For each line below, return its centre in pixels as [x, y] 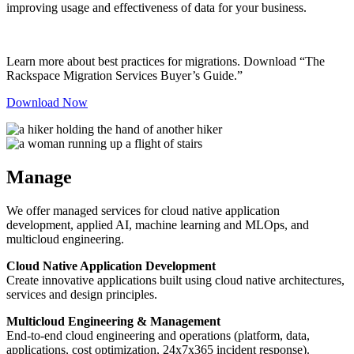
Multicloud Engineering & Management [113, 321]
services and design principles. [82, 294]
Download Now [47, 102]
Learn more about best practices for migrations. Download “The [166, 61]
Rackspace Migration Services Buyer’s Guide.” [124, 75]
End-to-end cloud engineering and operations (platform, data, [158, 335]
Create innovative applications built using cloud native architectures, [175, 280]
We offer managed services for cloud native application [143, 210]
